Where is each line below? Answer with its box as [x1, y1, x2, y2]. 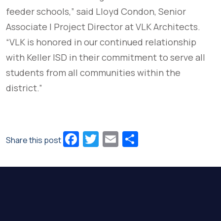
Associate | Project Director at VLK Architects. [6, 21, 200, 33]
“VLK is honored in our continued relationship [6, 36, 196, 48]
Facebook [79, 128, 148, 150]
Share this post [6, 135, 61, 146]
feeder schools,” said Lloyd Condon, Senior [6, 5, 186, 18]
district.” [6, 82, 42, 94]
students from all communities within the [6, 67, 181, 79]
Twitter [99, 128, 150, 150]
